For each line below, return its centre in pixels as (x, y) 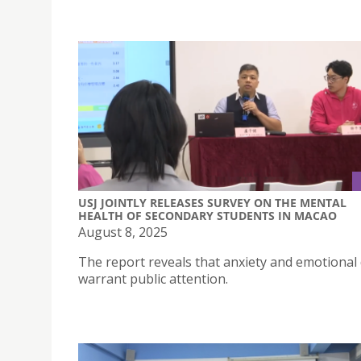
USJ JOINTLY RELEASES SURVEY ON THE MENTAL (212, 202)
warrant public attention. (153, 278)
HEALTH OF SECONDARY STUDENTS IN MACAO (207, 215)
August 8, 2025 (123, 232)
